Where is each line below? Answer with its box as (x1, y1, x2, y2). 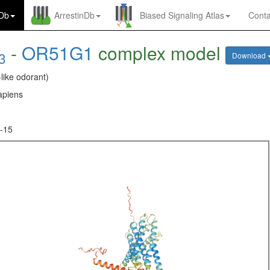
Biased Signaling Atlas (140, 9, 224, 21)
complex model (93, 40, 225, 66)
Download (232, 50, 268, 61)
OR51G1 (22, 40, 93, 66)
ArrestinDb (54, 9, 95, 21)
